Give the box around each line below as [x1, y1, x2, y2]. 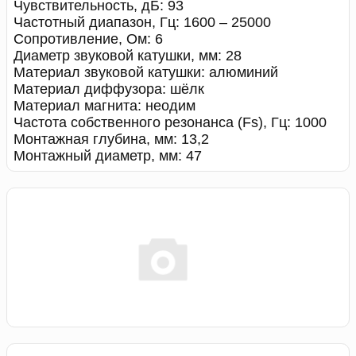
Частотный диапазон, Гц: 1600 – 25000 [14, 14, 271, 30]
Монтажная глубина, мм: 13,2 [14, 131, 209, 147]
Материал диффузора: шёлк [14, 81, 204, 97]
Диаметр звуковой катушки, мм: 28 [14, 48, 242, 64]
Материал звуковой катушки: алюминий [14, 64, 278, 80]
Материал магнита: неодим [14, 98, 195, 114]
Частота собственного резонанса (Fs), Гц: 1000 [14, 114, 327, 130]
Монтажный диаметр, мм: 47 [14, 148, 202, 164]
